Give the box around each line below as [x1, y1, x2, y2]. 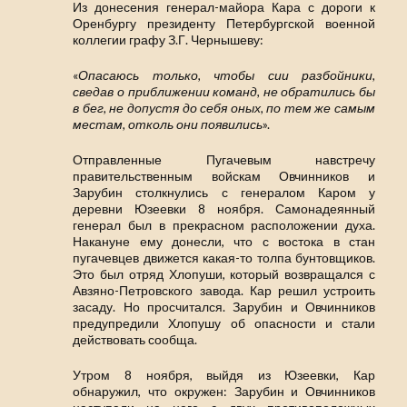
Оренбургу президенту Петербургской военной [73, 15, 375, 32]
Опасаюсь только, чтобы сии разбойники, [78, 67, 375, 84]
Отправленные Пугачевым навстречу [73, 152, 375, 168]
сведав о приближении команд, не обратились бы [73, 84, 375, 100]
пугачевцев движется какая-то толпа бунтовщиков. [73, 250, 375, 266]
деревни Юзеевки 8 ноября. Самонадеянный [73, 201, 375, 217]
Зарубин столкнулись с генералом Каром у [73, 184, 375, 201]
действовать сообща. [73, 332, 198, 348]
